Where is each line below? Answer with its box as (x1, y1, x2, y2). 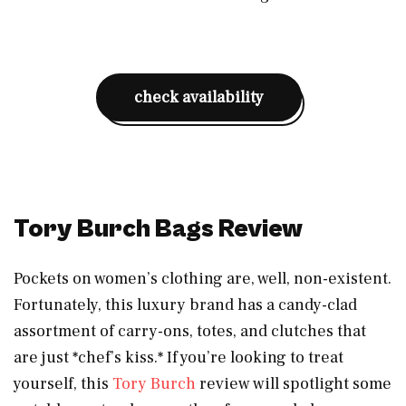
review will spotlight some (196, 372, 391, 394)
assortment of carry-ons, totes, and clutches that (14, 320, 366, 342)
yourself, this (14, 372, 112, 394)
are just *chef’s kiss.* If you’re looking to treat (14, 346, 343, 368)
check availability (133, 86, 264, 108)
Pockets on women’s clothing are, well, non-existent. (14, 267, 391, 289)
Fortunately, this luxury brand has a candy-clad (14, 294, 357, 315)
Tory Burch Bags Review (14, 214, 303, 244)
